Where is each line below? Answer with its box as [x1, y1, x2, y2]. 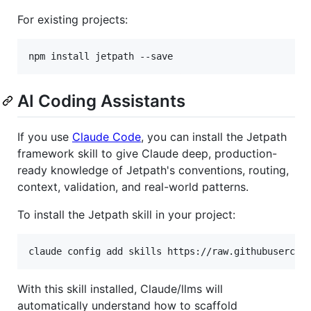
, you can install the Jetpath [141, 129, 287, 144]
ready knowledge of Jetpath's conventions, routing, [17, 162, 289, 177]
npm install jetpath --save [28, 50, 173, 62]
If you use [17, 129, 72, 144]
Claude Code [72, 129, 141, 144]
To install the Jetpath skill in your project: [17, 207, 235, 221]
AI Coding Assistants [17, 90, 185, 111]
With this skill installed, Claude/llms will [17, 281, 223, 296]
